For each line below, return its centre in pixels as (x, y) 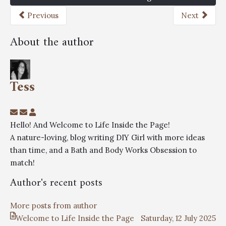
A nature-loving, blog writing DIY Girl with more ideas (107, 138)
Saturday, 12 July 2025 (178, 218)
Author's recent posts (56, 183)
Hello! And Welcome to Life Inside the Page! (90, 125)
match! (22, 163)
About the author (52, 43)
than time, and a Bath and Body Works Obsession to (103, 150)
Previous (43, 15)
